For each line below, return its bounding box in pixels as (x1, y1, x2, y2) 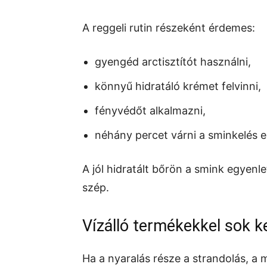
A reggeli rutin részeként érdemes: (82, 21, 255, 34)
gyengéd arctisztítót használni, (95, 55, 251, 68)
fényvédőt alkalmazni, (95, 104, 206, 117)
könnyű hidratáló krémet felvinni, (95, 80, 261, 92)
